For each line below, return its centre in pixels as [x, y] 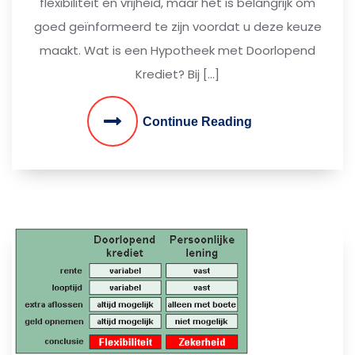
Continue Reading [197, 121]
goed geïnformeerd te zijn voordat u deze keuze [177, 26]
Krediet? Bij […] [177, 74]
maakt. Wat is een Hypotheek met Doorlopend [177, 50]
